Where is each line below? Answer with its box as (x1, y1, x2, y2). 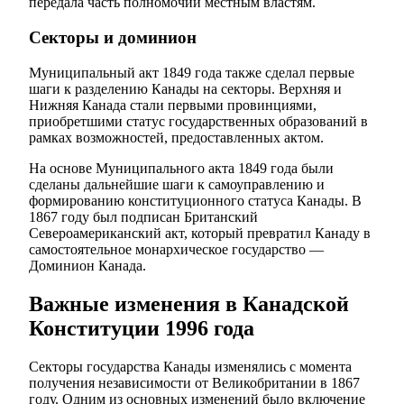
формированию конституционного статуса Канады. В (29, 192, 362, 208)
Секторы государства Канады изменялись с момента (29, 358, 352, 374)
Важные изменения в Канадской (29, 291, 349, 316)
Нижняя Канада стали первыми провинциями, (29, 96, 317, 113)
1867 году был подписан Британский (29, 208, 258, 225)
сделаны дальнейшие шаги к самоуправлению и (29, 176, 325, 192)
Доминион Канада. (29, 257, 146, 273)
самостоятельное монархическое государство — (29, 241, 324, 257)
